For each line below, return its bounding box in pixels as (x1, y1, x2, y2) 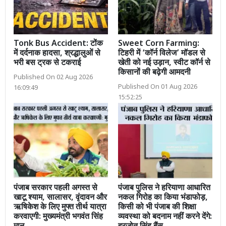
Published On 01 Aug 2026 (118, 83, 197, 92)
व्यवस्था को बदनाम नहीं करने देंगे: (118, 211, 212, 222)
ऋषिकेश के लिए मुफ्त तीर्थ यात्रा (14, 202, 106, 213)
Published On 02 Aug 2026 (14, 74, 93, 82)
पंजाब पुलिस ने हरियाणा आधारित (118, 183, 210, 194)
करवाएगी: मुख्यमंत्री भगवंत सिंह (14, 211, 103, 222)
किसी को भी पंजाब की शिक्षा (118, 202, 196, 213)
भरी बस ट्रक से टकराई (14, 58, 81, 69)
